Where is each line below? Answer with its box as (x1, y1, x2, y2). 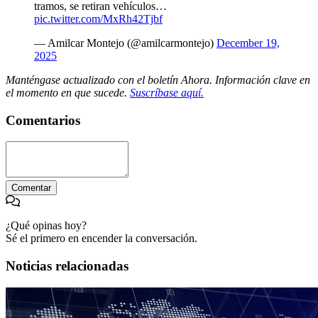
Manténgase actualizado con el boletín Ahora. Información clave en (6, 73, 310, 86)
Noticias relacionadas (6, 258, 128, 273)
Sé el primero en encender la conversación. (6, 232, 197, 245)
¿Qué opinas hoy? (6, 219, 87, 232)
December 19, (216, 36, 280, 49)
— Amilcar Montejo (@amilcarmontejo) (34, 36, 216, 49)
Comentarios (6, 112, 80, 128)
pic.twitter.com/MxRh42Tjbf (34, 12, 163, 25)
